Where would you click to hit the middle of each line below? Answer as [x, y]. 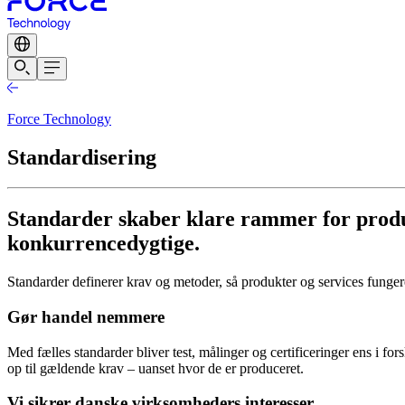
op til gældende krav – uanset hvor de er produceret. [155, 368]
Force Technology [59, 118]
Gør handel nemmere [86, 316]
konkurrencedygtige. [104, 244]
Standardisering [82, 157]
